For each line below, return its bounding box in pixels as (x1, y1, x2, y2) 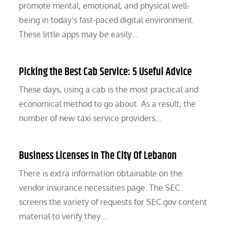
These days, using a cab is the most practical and (19, 84, 199, 95)
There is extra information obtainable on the (19, 168, 183, 179)
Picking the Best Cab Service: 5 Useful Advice (19, 64, 192, 81)
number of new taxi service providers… (19, 113, 162, 124)
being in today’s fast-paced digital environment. (19, 15, 195, 26)
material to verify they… (19, 211, 107, 222)
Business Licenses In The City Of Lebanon (19, 148, 177, 165)
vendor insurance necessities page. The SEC (19, 182, 180, 193)
